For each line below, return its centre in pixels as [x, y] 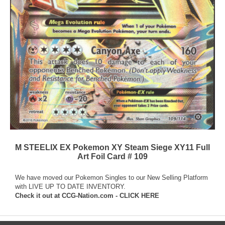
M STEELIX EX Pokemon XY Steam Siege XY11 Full [113, 147]
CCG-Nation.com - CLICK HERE [110, 195]
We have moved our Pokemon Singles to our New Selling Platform [111, 177]
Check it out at [38, 195]
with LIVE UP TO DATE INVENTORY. [70, 186]
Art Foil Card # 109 [113, 156]
